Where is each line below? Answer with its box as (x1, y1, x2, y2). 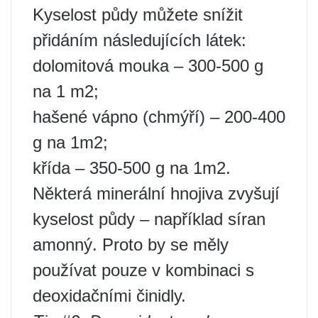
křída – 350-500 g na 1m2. (33, 158, 231, 178)
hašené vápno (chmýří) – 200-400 (33, 107, 285, 127)
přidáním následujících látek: (33, 31, 246, 50)
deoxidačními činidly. (33, 286, 186, 306)
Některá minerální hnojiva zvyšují (33, 184, 280, 204)
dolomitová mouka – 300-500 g (33, 56, 263, 76)
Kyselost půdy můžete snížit (33, 5, 243, 25)
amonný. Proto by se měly (33, 235, 229, 255)
